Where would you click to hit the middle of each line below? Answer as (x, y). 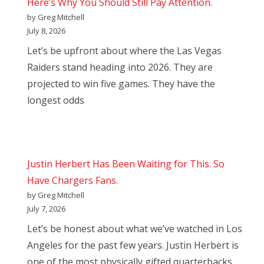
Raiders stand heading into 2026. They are (120, 67)
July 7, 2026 (46, 209)
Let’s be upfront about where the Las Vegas (124, 51)
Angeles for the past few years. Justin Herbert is (133, 245)
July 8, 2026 (46, 31)
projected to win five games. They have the (121, 84)
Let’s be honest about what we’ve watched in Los (135, 229)
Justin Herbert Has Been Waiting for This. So (126, 164)
